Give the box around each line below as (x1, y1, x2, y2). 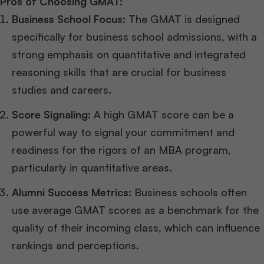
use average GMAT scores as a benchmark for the (12, 203, 259, 216)
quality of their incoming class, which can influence (12, 220, 260, 234)
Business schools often (131, 185, 247, 199)
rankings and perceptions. (12, 238, 139, 252)
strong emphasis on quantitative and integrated (12, 47, 246, 61)
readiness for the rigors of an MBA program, (12, 143, 231, 156)
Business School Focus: (12, 12, 126, 25)
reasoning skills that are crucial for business (12, 65, 226, 78)
